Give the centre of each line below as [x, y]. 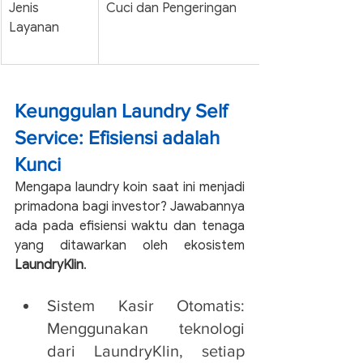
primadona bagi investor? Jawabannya [130, 206]
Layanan [34, 27]
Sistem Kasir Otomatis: [146, 305]
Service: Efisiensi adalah [120, 137]
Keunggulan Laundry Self [124, 110]
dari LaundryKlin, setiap [146, 350]
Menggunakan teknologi [146, 328]
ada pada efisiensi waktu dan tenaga [130, 226]
